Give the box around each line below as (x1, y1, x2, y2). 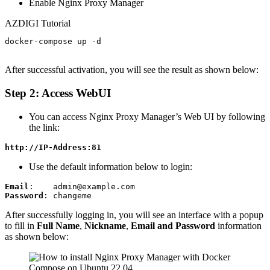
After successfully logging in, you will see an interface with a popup (5, 209, 263, 220)
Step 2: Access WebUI (5, 86, 111, 99)
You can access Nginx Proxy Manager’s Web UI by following (29, 111, 265, 122)
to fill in (5, 220, 37, 231)
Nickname (84, 220, 126, 231)
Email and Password (131, 220, 215, 231)
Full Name (37, 220, 80, 231)
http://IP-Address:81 (5, 142, 101, 152)
